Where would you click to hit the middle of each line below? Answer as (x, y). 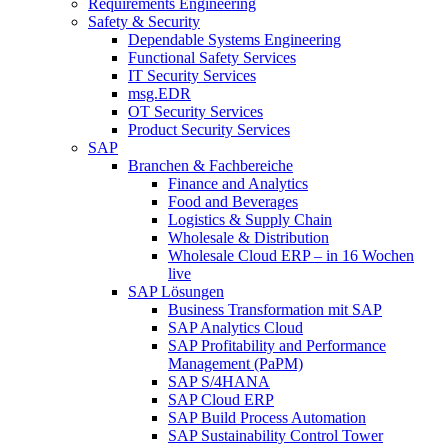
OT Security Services (195, 112)
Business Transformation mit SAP (275, 310)
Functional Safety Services (212, 58)
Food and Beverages (233, 202)
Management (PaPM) (235, 364)
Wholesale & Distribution (248, 238)
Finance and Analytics (238, 184)
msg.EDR (159, 94)
